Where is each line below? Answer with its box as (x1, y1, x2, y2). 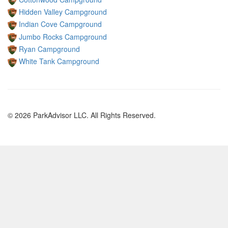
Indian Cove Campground (19, 19, 102, 30)
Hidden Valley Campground (19, 6, 107, 17)
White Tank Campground (19, 56, 99, 67)
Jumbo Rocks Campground (19, 31, 107, 42)
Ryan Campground (19, 43, 80, 54)
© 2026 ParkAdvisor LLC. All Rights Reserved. (8, 109, 156, 120)
